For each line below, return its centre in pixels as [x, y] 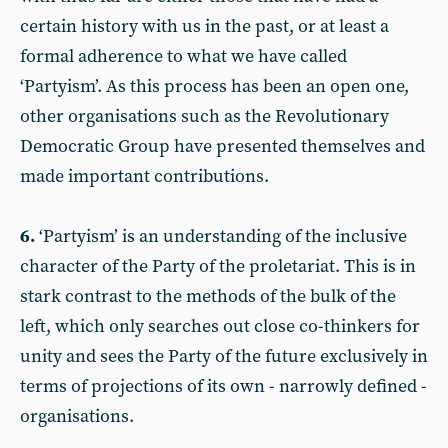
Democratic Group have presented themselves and [222, 146]
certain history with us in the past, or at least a [204, 26]
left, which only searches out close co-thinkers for [220, 326]
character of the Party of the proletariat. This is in [218, 266]
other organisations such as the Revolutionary [204, 116]
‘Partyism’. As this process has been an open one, [214, 86]
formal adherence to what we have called [183, 56]
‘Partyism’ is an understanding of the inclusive [221, 236]
